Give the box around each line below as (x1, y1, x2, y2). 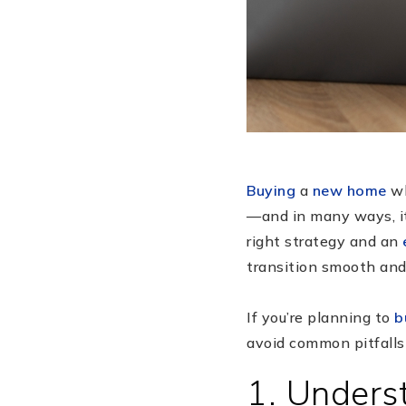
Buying (246, 180, 295, 199)
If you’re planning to (246, 307, 394, 326)
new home (312, 180, 387, 199)
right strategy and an (246, 231, 402, 250)
